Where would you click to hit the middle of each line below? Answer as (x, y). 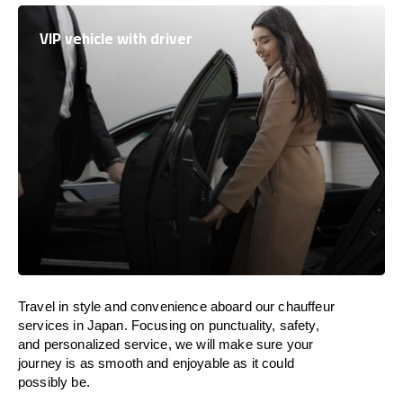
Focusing (159, 325)
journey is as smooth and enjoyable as (135, 363)
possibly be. (54, 382)
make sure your (266, 344)
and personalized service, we (107, 344)
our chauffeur (293, 306)
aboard (231, 306)
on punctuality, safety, (255, 325)
